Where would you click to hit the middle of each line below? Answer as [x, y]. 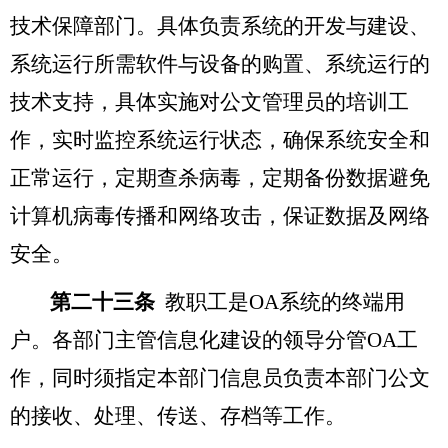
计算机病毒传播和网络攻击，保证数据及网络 [220, 215]
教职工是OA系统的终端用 [285, 301]
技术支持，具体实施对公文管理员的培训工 [209, 101]
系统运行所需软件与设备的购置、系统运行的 [220, 63]
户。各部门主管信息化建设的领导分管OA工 [214, 339]
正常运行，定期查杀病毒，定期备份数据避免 [220, 177]
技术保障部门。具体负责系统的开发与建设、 [220, 25]
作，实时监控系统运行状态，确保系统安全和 [220, 139]
